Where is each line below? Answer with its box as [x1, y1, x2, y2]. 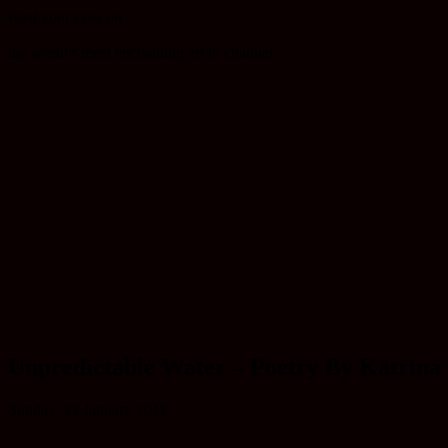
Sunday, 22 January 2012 [8, 400, 168, 418]
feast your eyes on [8, 8, 122, 25]
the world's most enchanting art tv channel [8, 44, 273, 61]
